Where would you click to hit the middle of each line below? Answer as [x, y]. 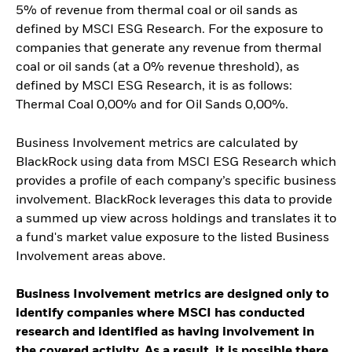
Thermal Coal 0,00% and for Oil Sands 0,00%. [152, 106]
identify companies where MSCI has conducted [160, 313]
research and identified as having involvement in [165, 332]
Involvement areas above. [91, 257]
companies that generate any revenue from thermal [169, 49]
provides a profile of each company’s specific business [176, 181]
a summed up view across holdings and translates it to [176, 219]
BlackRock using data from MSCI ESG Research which [176, 163]
